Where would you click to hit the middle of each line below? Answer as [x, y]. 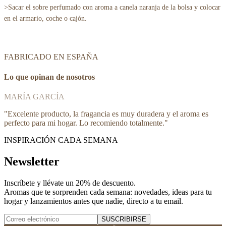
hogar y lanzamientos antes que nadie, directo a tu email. [94, 201]
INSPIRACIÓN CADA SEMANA [61, 140]
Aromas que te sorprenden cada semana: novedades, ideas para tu [108, 192]
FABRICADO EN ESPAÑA [51, 57]
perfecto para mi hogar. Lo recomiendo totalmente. [84, 123]
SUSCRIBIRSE [124, 219]
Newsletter [32, 161]
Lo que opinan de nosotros [49, 77]
